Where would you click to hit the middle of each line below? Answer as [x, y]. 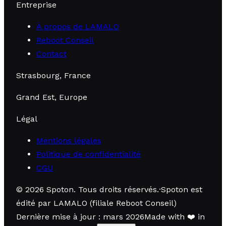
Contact [51, 53]
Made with [164, 216]
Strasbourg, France [53, 75]
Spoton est [182, 189]
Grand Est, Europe [52, 97]
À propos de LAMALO [78, 26]
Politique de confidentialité [89, 154]
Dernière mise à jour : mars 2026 [80, 216]
